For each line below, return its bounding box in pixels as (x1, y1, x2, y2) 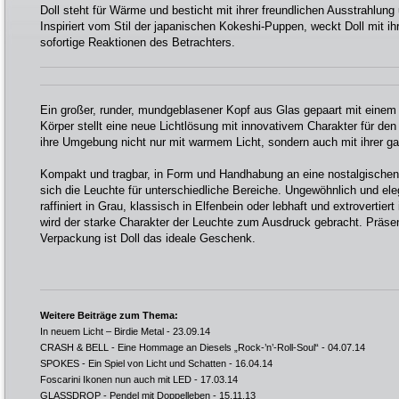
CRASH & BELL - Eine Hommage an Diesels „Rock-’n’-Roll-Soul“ (40, 342, 319, 353)
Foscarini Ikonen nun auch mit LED (40, 374, 191, 385)
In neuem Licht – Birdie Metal (40, 326, 164, 337)
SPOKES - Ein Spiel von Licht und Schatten (40, 358, 226, 369)
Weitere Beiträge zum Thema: (40, 310, 178, 321)
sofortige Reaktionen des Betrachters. (40, 36, 235, 49)
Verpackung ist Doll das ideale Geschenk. (40, 232, 256, 245)
